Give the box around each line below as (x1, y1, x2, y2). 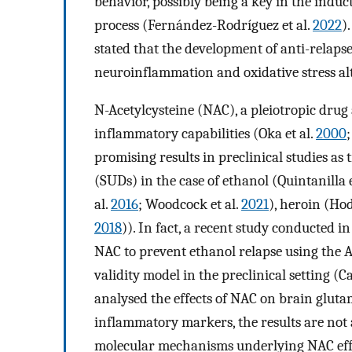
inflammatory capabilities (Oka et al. (94, 125, 316, 143)
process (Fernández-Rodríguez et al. (94, 16, 313, 34)
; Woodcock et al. (138, 196, 241, 214)
